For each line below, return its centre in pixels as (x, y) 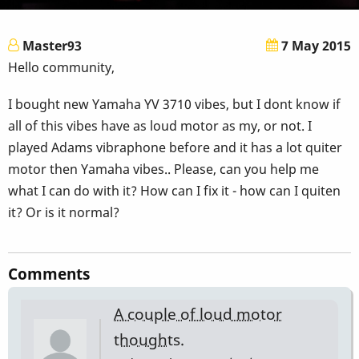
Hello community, (61, 67)
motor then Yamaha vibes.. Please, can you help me (163, 169)
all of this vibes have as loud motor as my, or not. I (160, 126)
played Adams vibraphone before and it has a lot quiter (175, 148)
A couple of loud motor (198, 313)
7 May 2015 (315, 45)
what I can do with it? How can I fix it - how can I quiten (174, 191)
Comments (49, 274)
